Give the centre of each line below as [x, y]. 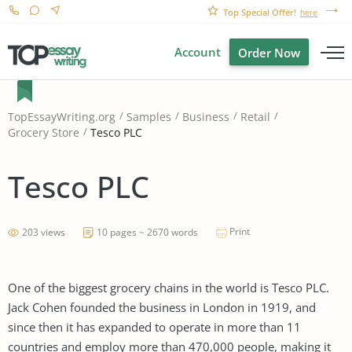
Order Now [269, 53]
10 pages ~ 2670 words [147, 232]
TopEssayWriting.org [62, 117]
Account [198, 52]
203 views [44, 232]
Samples [149, 117]
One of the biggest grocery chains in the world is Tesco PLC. [169, 287]
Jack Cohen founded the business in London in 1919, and [162, 307]
